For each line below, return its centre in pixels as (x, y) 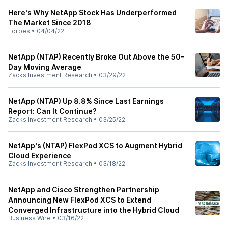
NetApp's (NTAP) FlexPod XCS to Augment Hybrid (95, 145)
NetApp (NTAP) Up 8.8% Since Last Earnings (86, 101)
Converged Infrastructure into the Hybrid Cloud (94, 210)
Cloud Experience (40, 155)
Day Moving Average (45, 67)
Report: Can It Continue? (52, 111)
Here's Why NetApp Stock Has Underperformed (92, 12)
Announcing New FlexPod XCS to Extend (80, 200)
